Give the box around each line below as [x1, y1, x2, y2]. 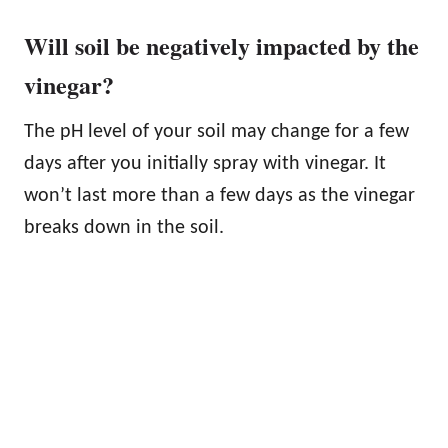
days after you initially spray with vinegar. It [24, 154, 386, 175]
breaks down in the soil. [24, 218, 224, 239]
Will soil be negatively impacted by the [24, 28, 419, 64]
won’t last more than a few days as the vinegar [24, 186, 415, 207]
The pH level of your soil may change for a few [24, 122, 409, 143]
